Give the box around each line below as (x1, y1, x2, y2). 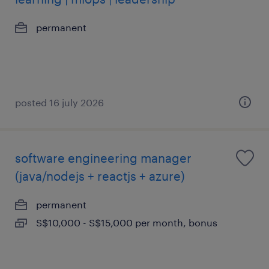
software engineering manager (15, 151, 192, 165)
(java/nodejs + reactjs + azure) (15, 169, 185, 183)
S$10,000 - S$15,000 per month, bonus (36, 217, 217, 228)
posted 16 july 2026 (15, 97, 104, 108)
